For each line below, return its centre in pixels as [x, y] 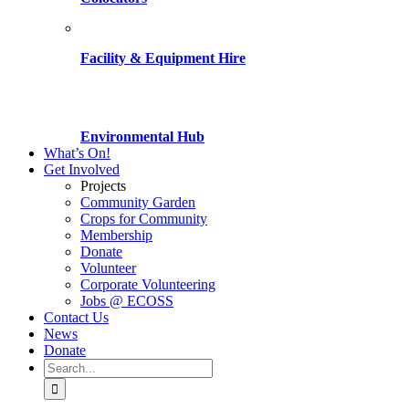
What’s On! [77, 153]
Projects [103, 186]
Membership [116, 235]
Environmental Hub [142, 136]
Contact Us [76, 317]
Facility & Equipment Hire [163, 58]
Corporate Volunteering [148, 284]
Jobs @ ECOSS [127, 301]
